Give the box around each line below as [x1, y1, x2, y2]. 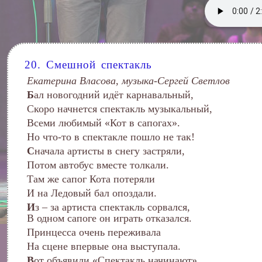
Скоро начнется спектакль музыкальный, [27, 103, 212, 115]
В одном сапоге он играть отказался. [27, 212, 192, 224]
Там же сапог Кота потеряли [27, 173, 155, 185]
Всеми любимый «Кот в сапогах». [27, 117, 180, 129]
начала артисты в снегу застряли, [35, 145, 185, 157]
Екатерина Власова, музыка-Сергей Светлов [27, 75, 230, 87]
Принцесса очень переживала [27, 226, 161, 238]
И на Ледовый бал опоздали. [27, 187, 157, 199]
